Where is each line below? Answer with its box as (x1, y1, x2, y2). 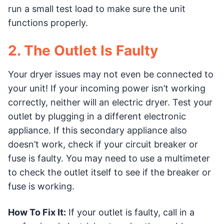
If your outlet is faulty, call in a (66, 207, 194, 217)
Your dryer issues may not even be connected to (8, 69, 213, 79)
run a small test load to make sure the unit (8, 3, 185, 14)
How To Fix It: (8, 207, 66, 217)
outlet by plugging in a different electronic (8, 111, 186, 121)
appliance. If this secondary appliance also (8, 125, 187, 135)
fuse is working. (8, 181, 74, 191)
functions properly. (8, 17, 88, 28)
